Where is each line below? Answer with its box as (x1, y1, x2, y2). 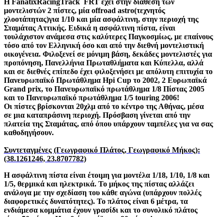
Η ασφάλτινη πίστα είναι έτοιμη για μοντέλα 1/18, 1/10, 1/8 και (4, 170, 210, 179)
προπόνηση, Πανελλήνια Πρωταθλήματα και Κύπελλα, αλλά (4, 58, 203, 67)
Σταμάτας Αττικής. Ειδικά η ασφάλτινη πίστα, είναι (4, 23, 175, 32)
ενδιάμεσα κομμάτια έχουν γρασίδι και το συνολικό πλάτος (4, 205, 198, 214)
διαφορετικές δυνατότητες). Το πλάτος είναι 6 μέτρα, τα (4, 197, 188, 205)
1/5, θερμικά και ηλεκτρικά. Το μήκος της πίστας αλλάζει (4, 179, 194, 188)
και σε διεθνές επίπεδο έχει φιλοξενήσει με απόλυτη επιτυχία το (4, 67, 213, 76)
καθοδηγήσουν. (4, 128, 54, 137)
